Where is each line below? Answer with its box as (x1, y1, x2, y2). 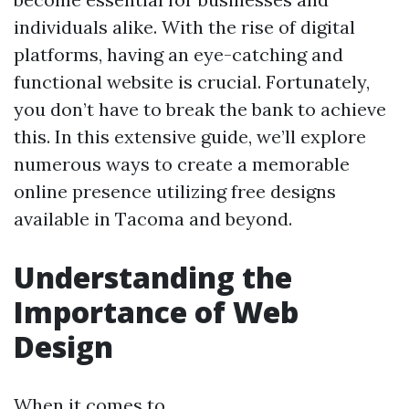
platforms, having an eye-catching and (14, 43, 343, 66)
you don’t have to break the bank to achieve (14, 98, 386, 121)
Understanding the (14, 257, 292, 297)
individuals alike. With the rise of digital (14, 16, 355, 38)
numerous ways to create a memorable (14, 152, 350, 175)
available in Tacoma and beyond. (14, 207, 292, 230)
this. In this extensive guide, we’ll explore (14, 125, 366, 148)
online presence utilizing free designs (14, 180, 336, 203)
